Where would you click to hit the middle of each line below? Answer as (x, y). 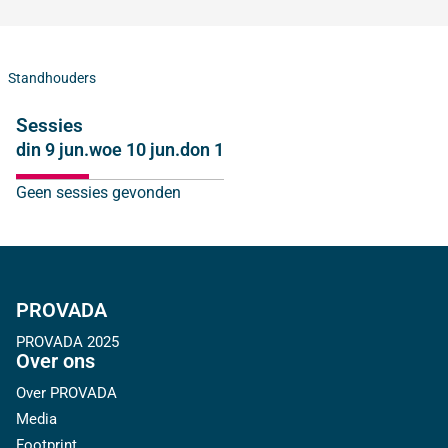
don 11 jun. (224, 149)
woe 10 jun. (134, 149)
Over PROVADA (66, 392)
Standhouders (52, 77)
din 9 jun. (52, 149)
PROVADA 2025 (67, 341)
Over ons (55, 360)
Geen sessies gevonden (98, 192)
